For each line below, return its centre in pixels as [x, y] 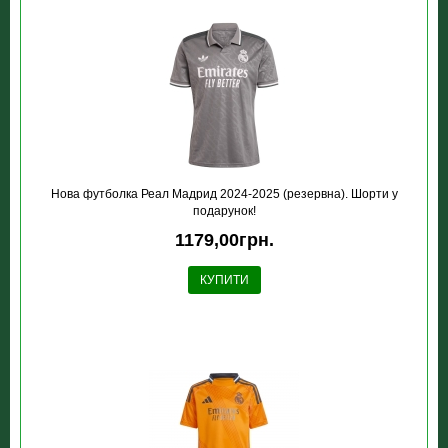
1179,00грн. [224, 240]
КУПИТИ [224, 280]
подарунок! [224, 211]
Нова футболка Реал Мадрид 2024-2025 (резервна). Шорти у [224, 194]
